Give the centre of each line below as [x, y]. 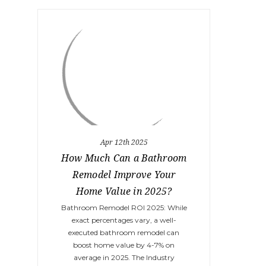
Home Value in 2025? [124, 191]
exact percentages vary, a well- [124, 220]
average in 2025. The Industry [124, 258]
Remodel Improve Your [124, 175]
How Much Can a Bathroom [124, 158]
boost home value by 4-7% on [124, 245]
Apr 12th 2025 [124, 142]
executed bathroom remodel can [124, 233]
